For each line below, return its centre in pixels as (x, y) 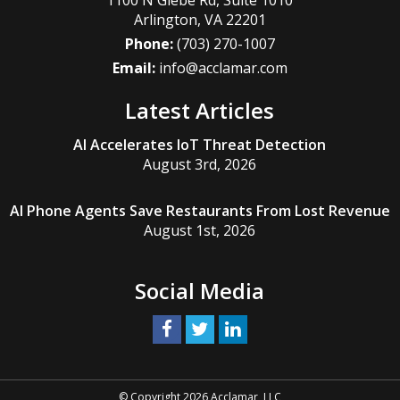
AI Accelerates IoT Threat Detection (200, 144)
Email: (135, 67)
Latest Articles (200, 110)
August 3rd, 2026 (200, 164)
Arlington (165, 19)
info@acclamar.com (223, 67)
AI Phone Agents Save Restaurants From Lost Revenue (200, 210)
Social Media (200, 290)
